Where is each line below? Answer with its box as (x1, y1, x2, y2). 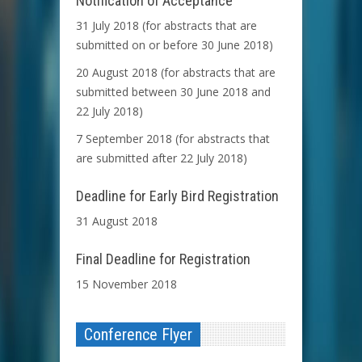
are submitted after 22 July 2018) (76, 150, 247, 166)
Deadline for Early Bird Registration (76, 187, 279, 205)
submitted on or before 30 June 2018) (76, 37, 273, 53)
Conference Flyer (84, 325, 192, 345)
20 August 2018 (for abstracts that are (76, 65, 276, 81)
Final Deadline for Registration (76, 250, 250, 268)
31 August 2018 (76, 213, 158, 229)
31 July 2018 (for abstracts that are (76, 18, 257, 34)
